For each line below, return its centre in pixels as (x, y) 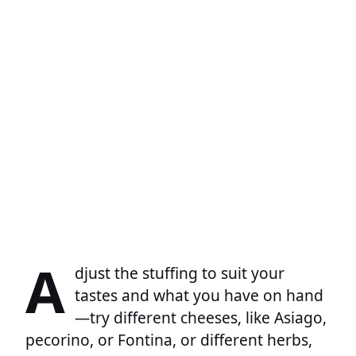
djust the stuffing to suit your (180, 273)
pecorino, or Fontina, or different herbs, (169, 340)
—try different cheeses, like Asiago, (201, 318)
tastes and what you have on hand (199, 296)
